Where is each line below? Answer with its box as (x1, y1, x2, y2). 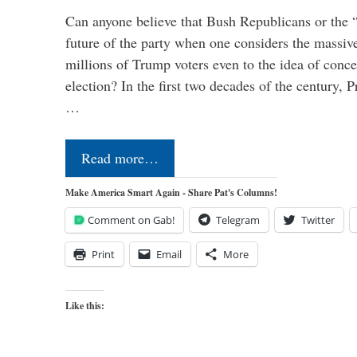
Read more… (81, 147, 159, 167)
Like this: (65, 298, 104, 312)
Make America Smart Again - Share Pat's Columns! (65, 185, 277, 199)
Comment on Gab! (88, 212, 175, 227)
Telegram (216, 212, 260, 227)
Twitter (301, 212, 335, 227)
